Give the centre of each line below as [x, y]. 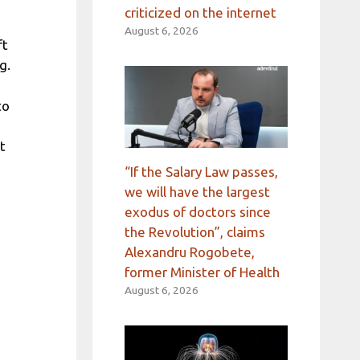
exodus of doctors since [197, 211]
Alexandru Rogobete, [189, 252]
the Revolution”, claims [194, 231]
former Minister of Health [202, 272]
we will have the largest [197, 191]
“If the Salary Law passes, [201, 171]
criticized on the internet [200, 13]
